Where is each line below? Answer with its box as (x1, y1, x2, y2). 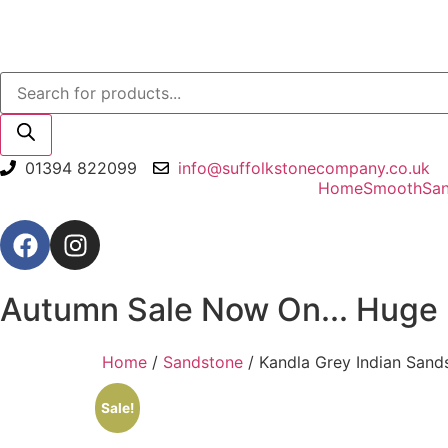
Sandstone (163, 352, 243, 372)
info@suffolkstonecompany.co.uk (178, 158, 430, 178)
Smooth (362, 178, 422, 198)
